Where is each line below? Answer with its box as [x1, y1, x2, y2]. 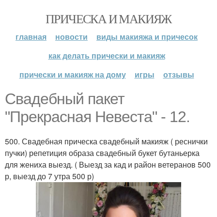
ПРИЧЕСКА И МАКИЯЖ [46, 10, 171, 27]
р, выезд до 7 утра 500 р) [5, 170, 94, 182]
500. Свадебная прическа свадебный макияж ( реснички [5, 136, 208, 147]
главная [15, 31, 46, 42]
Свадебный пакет [5, 90, 124, 108]
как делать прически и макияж [48, 50, 165, 61]
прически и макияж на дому [19, 69, 126, 80]
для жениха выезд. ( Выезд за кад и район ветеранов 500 [5, 159, 211, 170]
